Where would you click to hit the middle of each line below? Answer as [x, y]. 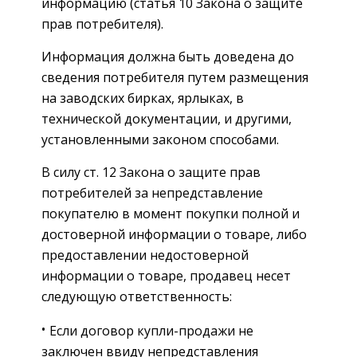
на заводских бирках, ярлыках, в [143, 98]
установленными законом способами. [160, 139]
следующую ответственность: [137, 296]
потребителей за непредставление [152, 192]
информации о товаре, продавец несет [166, 275]
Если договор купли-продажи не [151, 330]
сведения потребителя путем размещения [175, 77]
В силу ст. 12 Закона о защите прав [151, 172]
